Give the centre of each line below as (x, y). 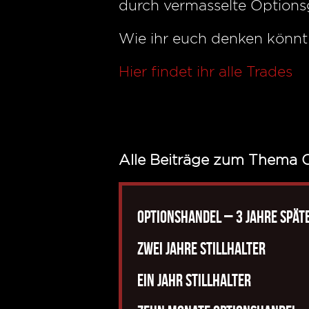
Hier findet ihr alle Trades (206, 71)
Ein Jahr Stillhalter (194, 280)
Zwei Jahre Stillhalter (201, 249)
